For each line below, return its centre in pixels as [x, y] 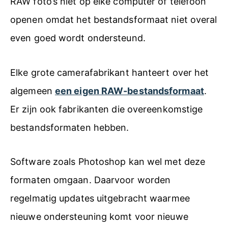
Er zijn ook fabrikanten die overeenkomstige [107, 109]
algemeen [33, 91]
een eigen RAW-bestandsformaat [129, 91]
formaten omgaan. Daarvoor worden [91, 180]
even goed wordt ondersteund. [78, 38]
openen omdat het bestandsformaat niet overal [114, 20]
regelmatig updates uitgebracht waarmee [100, 198]
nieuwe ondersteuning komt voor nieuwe [99, 217]
